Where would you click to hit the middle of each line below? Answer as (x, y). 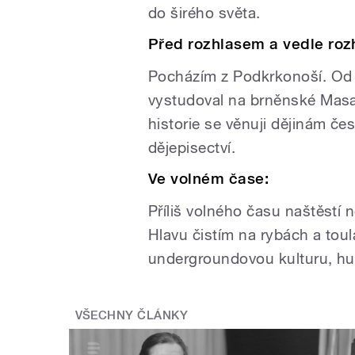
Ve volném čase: (209, 179)
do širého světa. (204, 12)
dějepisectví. (192, 147)
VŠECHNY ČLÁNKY (132, 315)
